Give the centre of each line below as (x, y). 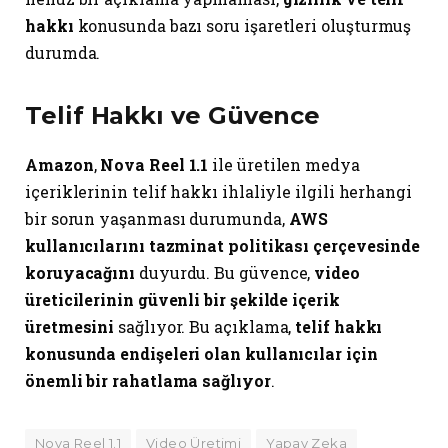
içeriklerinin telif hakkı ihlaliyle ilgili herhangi (218, 191)
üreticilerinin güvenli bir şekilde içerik (182, 299)
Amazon (59, 164)
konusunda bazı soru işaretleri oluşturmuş (242, 25)
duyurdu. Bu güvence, (225, 272)
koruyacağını (80, 272)
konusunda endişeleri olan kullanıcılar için (201, 353)
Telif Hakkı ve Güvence (173, 116)
